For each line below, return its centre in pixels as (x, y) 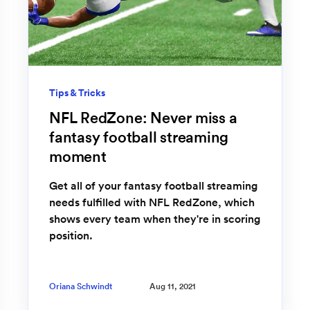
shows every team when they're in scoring (155, 218)
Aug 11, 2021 (173, 286)
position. (71, 235)
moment (78, 156)
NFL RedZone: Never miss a (143, 117)
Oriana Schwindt (81, 286)
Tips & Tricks (77, 92)
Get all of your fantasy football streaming (153, 185)
